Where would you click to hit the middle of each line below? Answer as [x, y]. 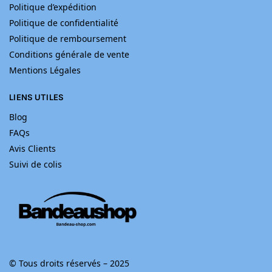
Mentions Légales [45, 70]
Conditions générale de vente [69, 54]
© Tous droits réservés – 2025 [69, 263]
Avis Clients [32, 149]
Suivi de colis [36, 165]
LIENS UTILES [36, 97]
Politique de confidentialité [64, 22]
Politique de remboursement [68, 38]
